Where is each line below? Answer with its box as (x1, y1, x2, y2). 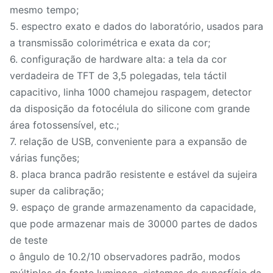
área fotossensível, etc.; (10, 119, 119, 131)
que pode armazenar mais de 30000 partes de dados (10, 218, 257, 230)
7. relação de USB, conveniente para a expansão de (10, 135, 247, 147)
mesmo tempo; (10, 4, 79, 16)
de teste (10, 234, 48, 246)
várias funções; (10, 152, 79, 164)
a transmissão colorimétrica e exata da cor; (10, 37, 210, 49)
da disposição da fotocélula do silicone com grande (10, 102, 250, 115)
